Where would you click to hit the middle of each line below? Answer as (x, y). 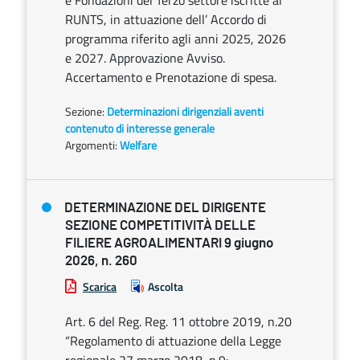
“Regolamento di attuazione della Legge (173, 341)
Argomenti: (91, 145)
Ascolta (166, 286)
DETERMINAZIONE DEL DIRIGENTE (165, 208)
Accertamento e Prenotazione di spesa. (171, 77)
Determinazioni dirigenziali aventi (185, 111)
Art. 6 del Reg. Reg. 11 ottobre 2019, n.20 (178, 321)
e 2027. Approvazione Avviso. (145, 58)
